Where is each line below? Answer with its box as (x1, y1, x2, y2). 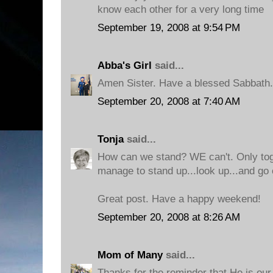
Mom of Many (97, 249, 163, 261)
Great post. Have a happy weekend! (97, 193, 261, 205)
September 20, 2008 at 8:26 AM (97, 211, 240, 223)
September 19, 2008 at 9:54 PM (97, 21, 240, 34)
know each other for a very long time (97, 4, 264, 15)
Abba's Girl (97, 59, 152, 71)
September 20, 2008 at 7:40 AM (97, 95, 240, 107)
